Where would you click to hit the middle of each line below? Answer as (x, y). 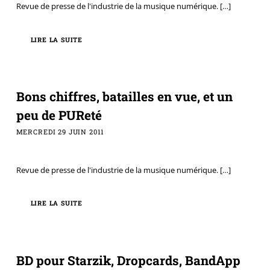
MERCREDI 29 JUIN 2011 (60, 132)
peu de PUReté (59, 115)
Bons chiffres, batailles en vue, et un (124, 97)
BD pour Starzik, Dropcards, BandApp (128, 260)
